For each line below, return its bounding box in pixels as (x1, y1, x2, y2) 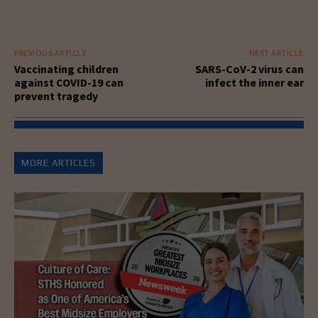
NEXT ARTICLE (248, 47, 304, 58)
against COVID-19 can (14, 75, 124, 89)
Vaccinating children (14, 61, 119, 76)
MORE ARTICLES (21, 157, 96, 168)
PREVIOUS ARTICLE (14, 47, 87, 58)
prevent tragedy (14, 88, 98, 103)
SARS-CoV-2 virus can (194, 61, 304, 76)
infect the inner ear (204, 75, 304, 89)
